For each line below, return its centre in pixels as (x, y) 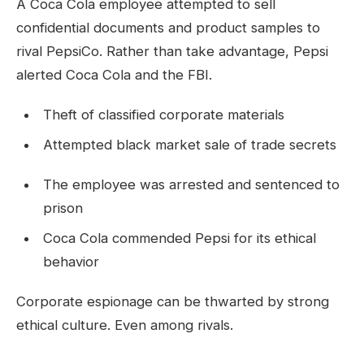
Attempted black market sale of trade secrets (189, 145)
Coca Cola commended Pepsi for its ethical (179, 238)
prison (63, 208)
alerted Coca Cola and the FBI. (114, 75)
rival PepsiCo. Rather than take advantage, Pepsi (172, 52)
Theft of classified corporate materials (163, 115)
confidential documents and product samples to (168, 28)
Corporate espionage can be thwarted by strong (173, 302)
